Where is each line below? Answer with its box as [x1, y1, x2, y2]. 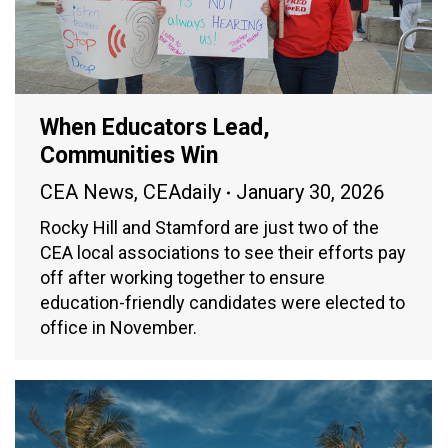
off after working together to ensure [40, 267, 325, 289]
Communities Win [40, 142, 218, 170]
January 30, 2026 [236, 180, 384, 205]
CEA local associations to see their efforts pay [40, 242, 406, 264]
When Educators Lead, [40, 114, 270, 142]
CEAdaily [143, 180, 221, 205]
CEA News [40, 180, 134, 205]
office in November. [40, 317, 197, 339]
